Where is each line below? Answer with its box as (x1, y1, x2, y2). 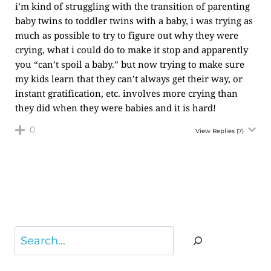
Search (14, 229, 51, 242)
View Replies (195, 127, 235, 135)
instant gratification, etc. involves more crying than (15, 87, 238, 99)
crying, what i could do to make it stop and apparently (15, 44, 248, 56)
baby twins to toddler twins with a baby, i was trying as (15, 15, 253, 27)
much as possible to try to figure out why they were (15, 29, 238, 41)
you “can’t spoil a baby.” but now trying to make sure (15, 58, 244, 70)
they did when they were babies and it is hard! (15, 102, 216, 114)
